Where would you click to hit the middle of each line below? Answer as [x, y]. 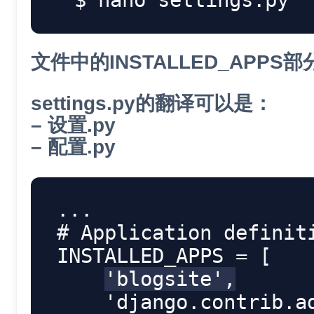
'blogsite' [164, 279]
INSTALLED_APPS [146, 256]
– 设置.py [73, 125]
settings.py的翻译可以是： [152, 103]
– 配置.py [73, 146]
